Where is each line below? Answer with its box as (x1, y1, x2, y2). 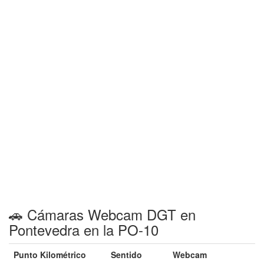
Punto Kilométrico (14, 249, 86, 260)
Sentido (111, 249, 142, 260)
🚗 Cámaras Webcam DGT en (9, 204, 196, 225)
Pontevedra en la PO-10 (9, 219, 159, 240)
